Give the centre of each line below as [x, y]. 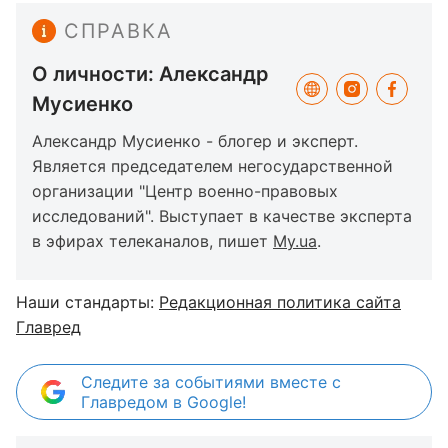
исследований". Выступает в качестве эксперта [222, 216]
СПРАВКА [118, 31]
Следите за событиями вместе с [211, 382]
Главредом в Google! [163, 402]
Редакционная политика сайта [280, 302]
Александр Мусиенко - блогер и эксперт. [195, 141]
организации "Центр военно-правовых [185, 191]
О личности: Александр [150, 74]
